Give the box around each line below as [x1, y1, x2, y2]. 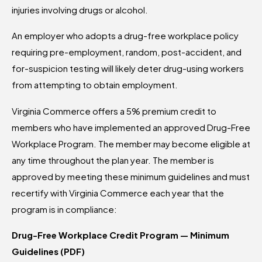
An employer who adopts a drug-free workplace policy [12, 30, 239, 42]
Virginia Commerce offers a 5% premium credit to [12, 105, 216, 116]
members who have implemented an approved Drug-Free [12, 121, 250, 133]
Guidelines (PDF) [12, 246, 85, 257]
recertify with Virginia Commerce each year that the [12, 187, 224, 198]
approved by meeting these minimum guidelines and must [12, 170, 250, 182]
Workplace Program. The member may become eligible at [12, 137, 250, 149]
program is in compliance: [12, 203, 117, 215]
